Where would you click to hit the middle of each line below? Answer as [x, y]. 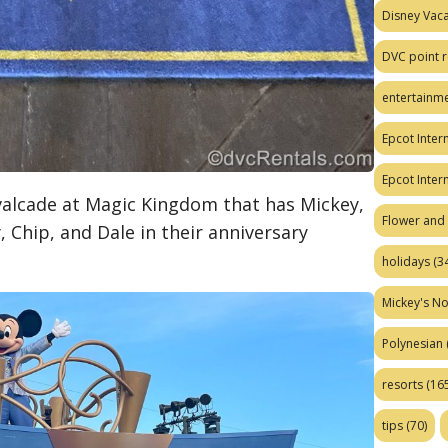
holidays [406, 262]
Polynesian [412, 344]
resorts [402, 385]
